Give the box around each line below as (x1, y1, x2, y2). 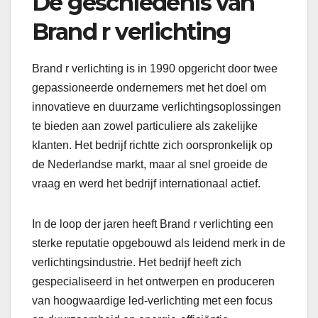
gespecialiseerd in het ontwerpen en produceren (32, 275, 275, 287)
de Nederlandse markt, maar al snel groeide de (32, 158, 268, 170)
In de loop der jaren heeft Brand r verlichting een (32, 217, 273, 230)
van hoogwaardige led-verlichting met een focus (32, 294, 273, 307)
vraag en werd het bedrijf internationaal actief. (32, 177, 261, 190)
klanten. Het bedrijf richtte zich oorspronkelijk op (32, 138, 273, 151)
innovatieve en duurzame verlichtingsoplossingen (32, 100, 281, 113)
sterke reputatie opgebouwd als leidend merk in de (32, 236, 285, 249)
